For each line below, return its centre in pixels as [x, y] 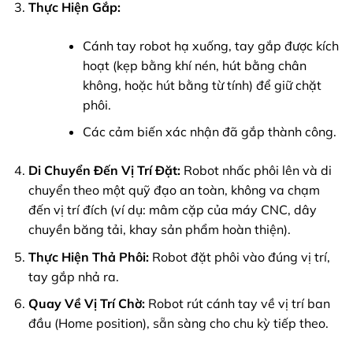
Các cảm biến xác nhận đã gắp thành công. [209, 132]
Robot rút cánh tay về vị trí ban [237, 304]
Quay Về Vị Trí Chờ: [86, 304]
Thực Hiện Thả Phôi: [88, 256]
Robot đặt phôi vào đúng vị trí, [239, 256]
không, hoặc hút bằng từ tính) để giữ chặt [202, 85]
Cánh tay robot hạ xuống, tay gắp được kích [210, 45]
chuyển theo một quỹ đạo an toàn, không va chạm [174, 190]
